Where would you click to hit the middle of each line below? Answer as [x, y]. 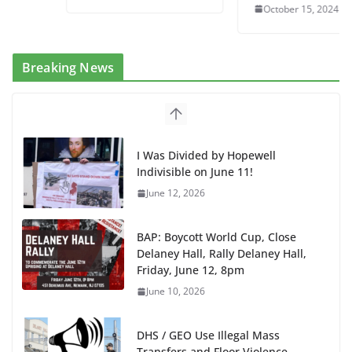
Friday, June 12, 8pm [191, 269]
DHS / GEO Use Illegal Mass [208, 335]
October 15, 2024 [260, 9]
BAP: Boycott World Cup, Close [216, 236]
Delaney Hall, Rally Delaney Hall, [222, 253]
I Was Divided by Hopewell [206, 155]
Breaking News [68, 67]
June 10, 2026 [176, 291]
